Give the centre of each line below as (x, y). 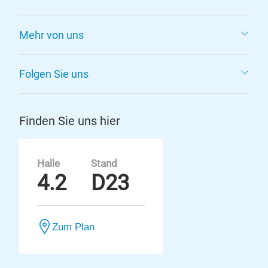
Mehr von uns (51, 35)
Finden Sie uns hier (70, 121)
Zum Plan (73, 227)
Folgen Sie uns (54, 74)
